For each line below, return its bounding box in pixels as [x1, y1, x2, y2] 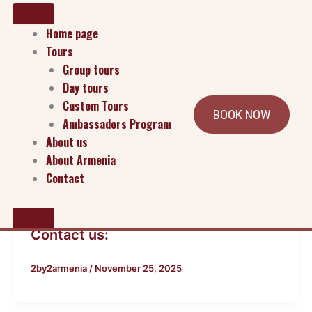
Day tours [63, 79, 109, 96]
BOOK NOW [213, 106, 270, 123]
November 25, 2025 [94, 262, 182, 274]
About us [46, 134, 88, 150]
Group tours [63, 61, 120, 78]
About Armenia [46, 152, 116, 169]
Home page [46, 25, 98, 42]
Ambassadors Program [63, 116, 171, 132]
